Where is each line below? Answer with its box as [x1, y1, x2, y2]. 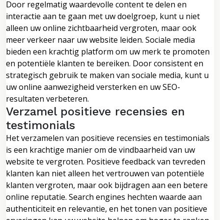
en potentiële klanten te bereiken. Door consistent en [6, 57, 203, 69]
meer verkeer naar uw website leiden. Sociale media [6, 34, 195, 45]
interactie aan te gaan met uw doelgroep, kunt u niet [6, 10, 200, 22]
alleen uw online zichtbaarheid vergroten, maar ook [6, 22, 196, 33]
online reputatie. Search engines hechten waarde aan [6, 191, 202, 202]
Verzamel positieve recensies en [6, 104, 185, 118]
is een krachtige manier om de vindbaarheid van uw [6, 144, 195, 155]
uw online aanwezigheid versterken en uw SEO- [6, 81, 180, 92]
